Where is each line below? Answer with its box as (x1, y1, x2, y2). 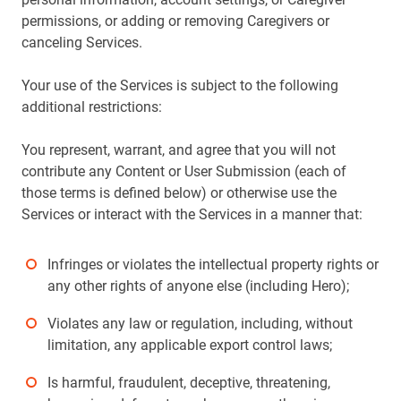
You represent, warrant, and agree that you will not (21, 141, 336, 158)
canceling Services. (21, 34, 142, 51)
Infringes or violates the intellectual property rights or (47, 256, 379, 273)
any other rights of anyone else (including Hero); (47, 277, 349, 294)
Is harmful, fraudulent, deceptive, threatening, (47, 374, 330, 391)
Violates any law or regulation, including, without (47, 315, 353, 332)
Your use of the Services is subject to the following (21, 77, 338, 94)
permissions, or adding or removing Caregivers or (21, 13, 329, 30)
